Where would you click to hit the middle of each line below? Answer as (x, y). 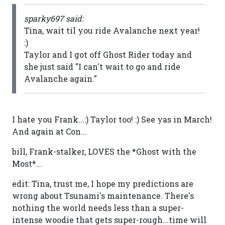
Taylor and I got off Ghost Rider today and (108, 54)
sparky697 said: (54, 18)
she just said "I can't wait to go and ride (102, 67)
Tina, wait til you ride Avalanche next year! (112, 30)
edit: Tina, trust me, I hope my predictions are (103, 184)
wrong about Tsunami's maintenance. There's (103, 196)
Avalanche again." (61, 79)
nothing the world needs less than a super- (98, 208)
